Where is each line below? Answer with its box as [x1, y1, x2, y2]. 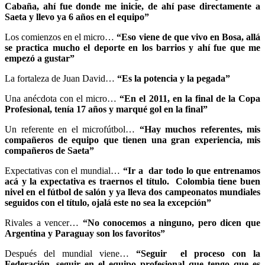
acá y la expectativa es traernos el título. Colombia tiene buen [5, 176, 260, 186]
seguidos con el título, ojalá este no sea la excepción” [5, 197, 211, 208]
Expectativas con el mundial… [5, 165, 123, 176]
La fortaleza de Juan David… [5, 73, 117, 83]
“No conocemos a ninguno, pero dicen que [82, 217, 261, 228]
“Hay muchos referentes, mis [139, 124, 260, 134]
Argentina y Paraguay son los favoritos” [5, 228, 165, 238]
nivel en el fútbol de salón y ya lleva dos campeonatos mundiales [5, 186, 260, 197]
